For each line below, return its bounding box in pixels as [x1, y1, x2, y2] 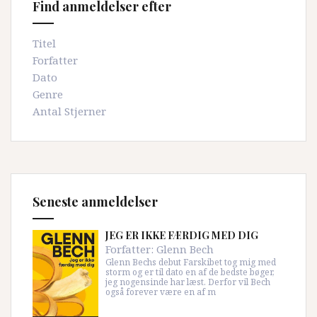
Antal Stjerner [33, 104, 106, 119]
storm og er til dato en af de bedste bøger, [105, 266, 275, 279]
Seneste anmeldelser [33, 193, 158, 211]
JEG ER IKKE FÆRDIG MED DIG [105, 229, 258, 243]
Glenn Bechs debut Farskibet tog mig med [105, 256, 276, 269]
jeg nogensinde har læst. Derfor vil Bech [105, 276, 270, 289]
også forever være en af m [105, 286, 216, 299]
